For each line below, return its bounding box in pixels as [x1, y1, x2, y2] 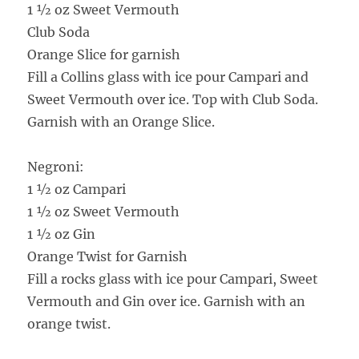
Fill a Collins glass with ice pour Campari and [27, 68, 309, 85]
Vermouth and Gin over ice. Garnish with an [27, 292, 306, 309]
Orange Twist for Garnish [27, 248, 188, 264]
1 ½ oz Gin [27, 225, 96, 242]
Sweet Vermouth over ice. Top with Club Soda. [27, 91, 319, 107]
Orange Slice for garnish [27, 46, 181, 63]
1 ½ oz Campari [27, 180, 127, 197]
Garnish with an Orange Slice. [27, 113, 216, 130]
